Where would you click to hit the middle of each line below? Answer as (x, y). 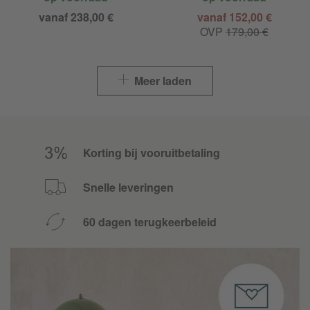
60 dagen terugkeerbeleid (150, 221)
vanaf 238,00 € (76, 17)
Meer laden (162, 80)
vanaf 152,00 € (234, 17)
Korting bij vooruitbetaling (152, 152)
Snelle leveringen (128, 187)
